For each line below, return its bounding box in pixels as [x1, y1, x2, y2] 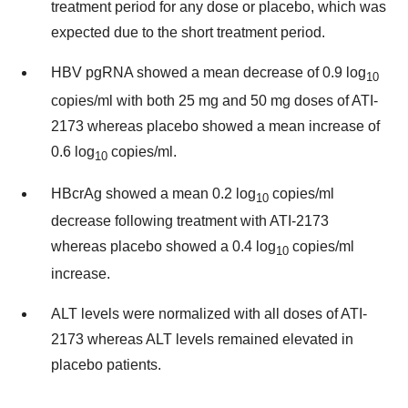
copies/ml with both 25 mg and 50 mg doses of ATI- [51, 92, 378, 108]
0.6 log [51, 143, 95, 159]
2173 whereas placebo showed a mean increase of [51, 117, 380, 134]
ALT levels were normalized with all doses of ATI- [51, 306, 367, 322]
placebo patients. [51, 357, 161, 373]
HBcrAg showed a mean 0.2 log [51, 185, 256, 201]
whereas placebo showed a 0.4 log [51, 238, 276, 254]
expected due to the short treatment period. [51, 25, 325, 41]
